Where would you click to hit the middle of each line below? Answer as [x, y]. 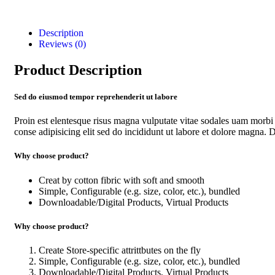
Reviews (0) [62, 44]
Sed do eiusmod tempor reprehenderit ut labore [96, 97]
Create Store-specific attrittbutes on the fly [120, 250]
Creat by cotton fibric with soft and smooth [122, 180]
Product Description [78, 70]
